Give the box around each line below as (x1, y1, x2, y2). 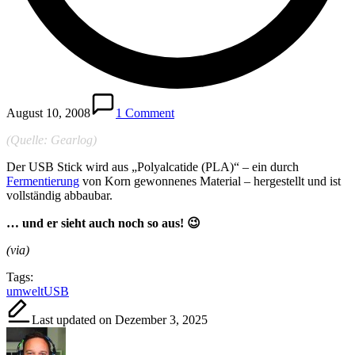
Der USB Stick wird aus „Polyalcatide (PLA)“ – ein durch (6, 159, 299, 174)
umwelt (6, 284, 44, 298)
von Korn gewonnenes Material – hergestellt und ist (79, 174, 341, 188)
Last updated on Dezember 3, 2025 (32, 312, 208, 326)
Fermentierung (6, 174, 79, 188)
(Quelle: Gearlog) (6, 132, 97, 147)
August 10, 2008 (6, 105, 90, 120)
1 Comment (116, 105, 174, 120)
